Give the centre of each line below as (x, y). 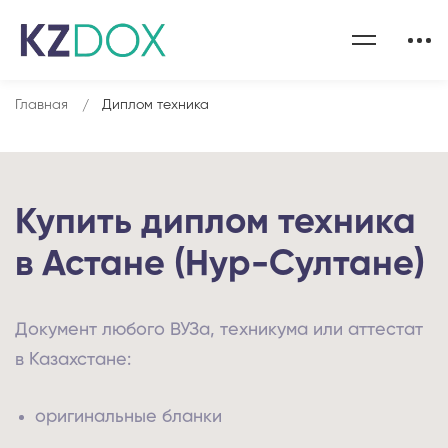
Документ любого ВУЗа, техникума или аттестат (219, 330)
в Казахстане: (73, 360)
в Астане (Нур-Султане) (220, 265)
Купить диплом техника (215, 223)
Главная (41, 105)
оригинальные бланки (128, 417)
